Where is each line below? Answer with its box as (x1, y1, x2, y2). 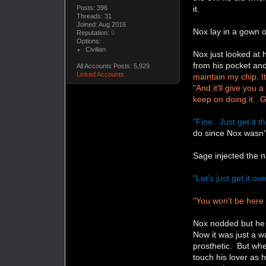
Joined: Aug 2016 (76, 20, 126, 28)
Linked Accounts (76, 70, 124, 78)
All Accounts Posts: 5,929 (76, 62, 150, 69)
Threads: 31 (76, 12, 112, 20)
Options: (76, 37, 101, 45)
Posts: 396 (76, 4, 107, 11)
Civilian (85, 45, 106, 53)
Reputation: (76, 28, 111, 36)
